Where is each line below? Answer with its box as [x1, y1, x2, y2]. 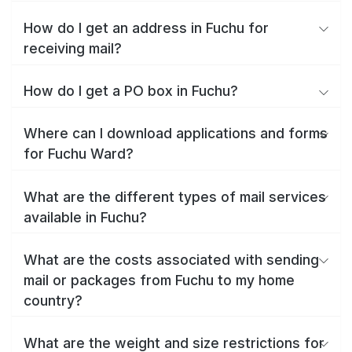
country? [24, 291, 82, 309]
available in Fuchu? [24, 208, 147, 225]
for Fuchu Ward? [24, 145, 134, 163]
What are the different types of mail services [24, 188, 326, 205]
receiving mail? [24, 39, 122, 57]
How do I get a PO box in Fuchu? [24, 82, 238, 100]
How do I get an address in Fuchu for [24, 19, 269, 36]
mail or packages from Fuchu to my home [24, 271, 295, 288]
